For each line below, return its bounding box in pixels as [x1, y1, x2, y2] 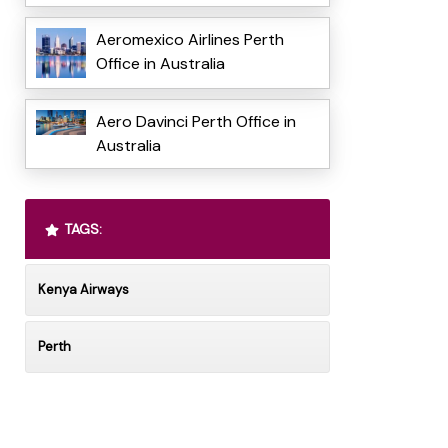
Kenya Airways [37, 280, 129, 298]
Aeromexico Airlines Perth [95, 28, 284, 50]
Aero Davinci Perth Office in [95, 110, 296, 132]
